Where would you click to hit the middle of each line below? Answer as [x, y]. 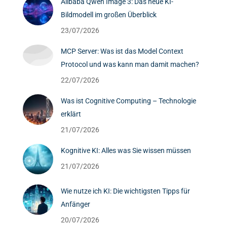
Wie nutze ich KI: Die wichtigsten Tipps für [125, 191]
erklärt [71, 114]
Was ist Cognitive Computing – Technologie [128, 101]
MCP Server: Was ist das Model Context [122, 51]
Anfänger [75, 204]
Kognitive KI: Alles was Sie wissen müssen [126, 151]
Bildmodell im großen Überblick [109, 15]
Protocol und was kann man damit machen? [130, 65]
